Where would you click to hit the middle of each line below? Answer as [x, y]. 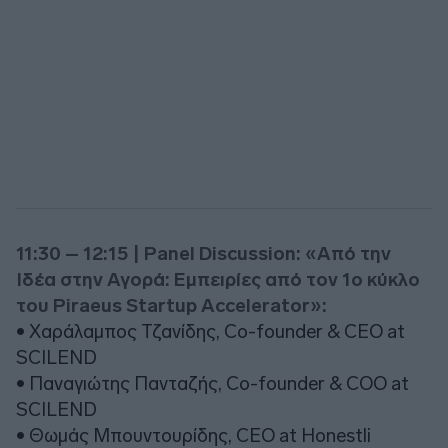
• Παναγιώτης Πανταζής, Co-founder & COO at [212, 383]
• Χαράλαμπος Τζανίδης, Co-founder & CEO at [210, 331]
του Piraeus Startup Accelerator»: [171, 305]
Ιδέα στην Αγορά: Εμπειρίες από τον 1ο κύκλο [218, 279]
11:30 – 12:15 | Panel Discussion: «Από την [203, 253]
